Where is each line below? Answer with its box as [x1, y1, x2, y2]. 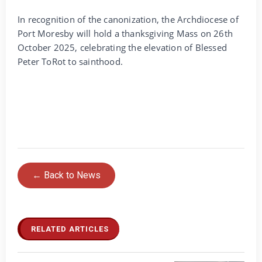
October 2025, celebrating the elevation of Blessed [18, 42, 227, 54]
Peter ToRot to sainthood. [18, 56, 123, 68]
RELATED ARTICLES [31, 225, 109, 234]
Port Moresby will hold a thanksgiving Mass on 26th [18, 27, 233, 40]
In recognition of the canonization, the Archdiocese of [18, 13, 239, 26]
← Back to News [32, 170, 101, 181]
